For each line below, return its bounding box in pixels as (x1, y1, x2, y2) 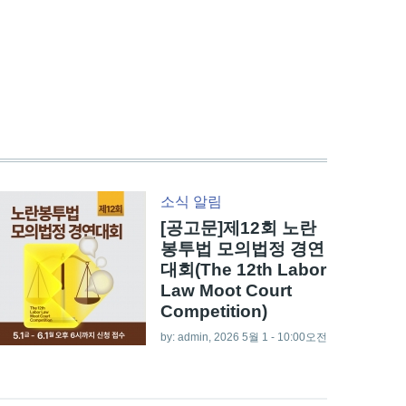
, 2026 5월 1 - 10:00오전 (208, 331, 327, 344)
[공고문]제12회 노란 (159, 218, 316, 238)
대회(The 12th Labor (159, 260, 326, 280)
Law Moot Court (159, 281, 292, 301)
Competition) (159, 302, 267, 322)
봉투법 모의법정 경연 (159, 239, 324, 259)
